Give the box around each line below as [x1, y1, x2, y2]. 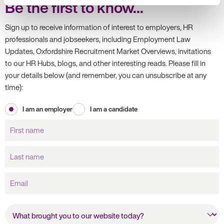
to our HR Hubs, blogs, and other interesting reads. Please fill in [5, 57, 205, 68]
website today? [4, 213, 49, 223]
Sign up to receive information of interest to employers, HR [5, 21, 193, 32]
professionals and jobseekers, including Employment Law [5, 33, 190, 44]
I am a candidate [90, 104, 137, 114]
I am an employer [22, 104, 72, 114]
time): [5, 81, 23, 92]
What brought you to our [4, 203, 76, 213]
